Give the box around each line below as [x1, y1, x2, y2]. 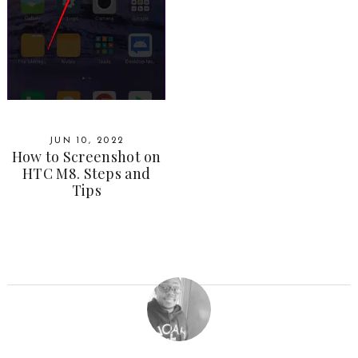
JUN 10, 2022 [48, 137, 125, 146]
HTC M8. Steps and [22, 164, 151, 184]
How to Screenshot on [11, 147, 161, 167]
